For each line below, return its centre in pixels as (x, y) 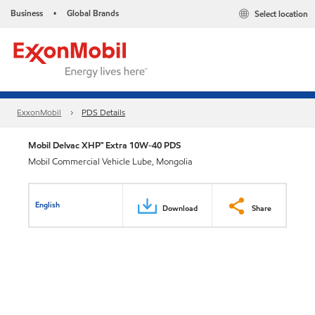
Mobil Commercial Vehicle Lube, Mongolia (110, 162)
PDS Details (104, 112)
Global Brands (93, 13)
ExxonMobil (39, 112)
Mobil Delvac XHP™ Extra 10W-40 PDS (104, 145)
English (48, 204)
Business (27, 13)
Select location (281, 14)
